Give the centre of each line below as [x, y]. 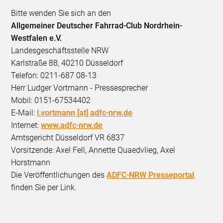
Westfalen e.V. [37, 38]
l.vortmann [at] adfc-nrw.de [85, 112]
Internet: [26, 125]
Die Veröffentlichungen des [59, 175]
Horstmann [31, 162]
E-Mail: [24, 112]
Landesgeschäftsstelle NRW [60, 50]
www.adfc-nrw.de [72, 125]
